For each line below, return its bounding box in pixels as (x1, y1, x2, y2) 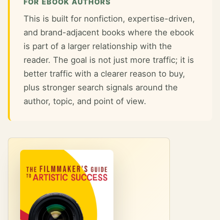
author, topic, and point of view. (24, 96, 146, 106)
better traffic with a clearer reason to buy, (24, 69, 185, 79)
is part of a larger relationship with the (24, 41, 172, 51)
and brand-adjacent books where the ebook (24, 27, 194, 37)
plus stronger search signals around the (24, 82, 178, 92)
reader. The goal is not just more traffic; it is (24, 55, 194, 65)
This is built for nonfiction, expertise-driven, (24, 14, 195, 24)
